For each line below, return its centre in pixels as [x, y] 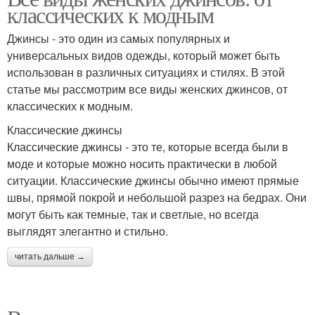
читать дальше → [50, 257]
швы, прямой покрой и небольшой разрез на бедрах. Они [157, 198]
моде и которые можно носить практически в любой [142, 164]
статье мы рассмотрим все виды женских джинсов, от [147, 89]
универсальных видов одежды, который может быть [143, 56]
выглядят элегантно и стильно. [88, 231]
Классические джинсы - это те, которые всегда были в [148, 147]
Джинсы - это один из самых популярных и [118, 39]
